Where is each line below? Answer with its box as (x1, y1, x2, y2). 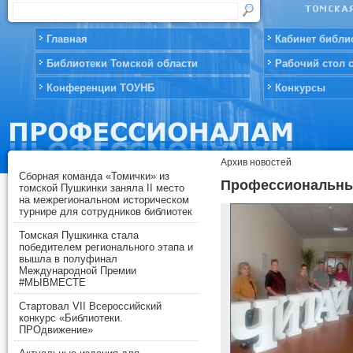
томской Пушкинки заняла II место (19, 182, 184, 195)
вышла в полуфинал (19, 253, 117, 266)
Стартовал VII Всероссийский (19, 300, 162, 313)
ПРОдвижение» (19, 324, 93, 336)
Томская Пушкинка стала (19, 229, 139, 242)
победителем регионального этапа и (19, 241, 193, 254)
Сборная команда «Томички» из (19, 170, 169, 183)
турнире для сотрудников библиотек (19, 206, 192, 218)
